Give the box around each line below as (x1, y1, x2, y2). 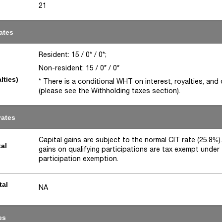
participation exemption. (39, 154, 119, 163)
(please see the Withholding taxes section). (39, 86, 181, 95)
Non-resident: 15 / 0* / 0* (39, 63, 120, 72)
